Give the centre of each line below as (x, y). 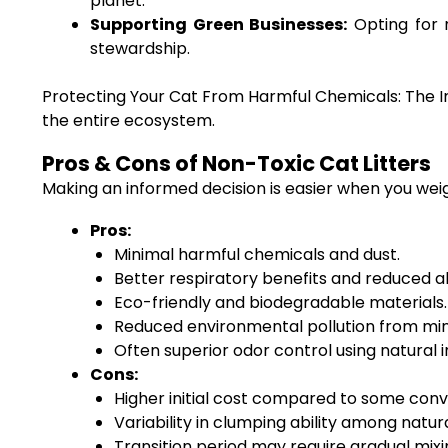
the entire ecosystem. (128, 120)
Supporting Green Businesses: (219, 24)
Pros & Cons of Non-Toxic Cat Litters (236, 163)
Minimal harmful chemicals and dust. (257, 254)
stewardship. (140, 48)
